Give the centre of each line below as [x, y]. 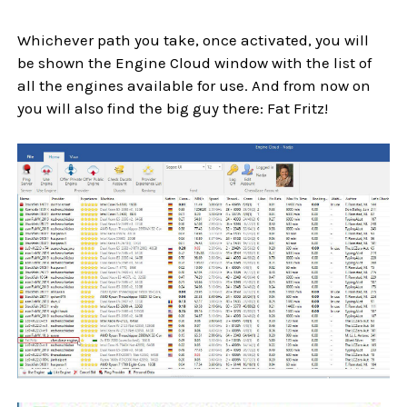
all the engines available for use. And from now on [194, 86]
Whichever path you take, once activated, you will [194, 40]
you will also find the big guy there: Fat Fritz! [173, 109]
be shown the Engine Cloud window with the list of [195, 63]
